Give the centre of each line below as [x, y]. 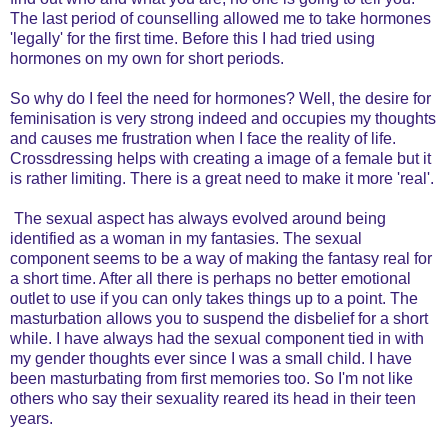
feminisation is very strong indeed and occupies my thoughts [223, 118]
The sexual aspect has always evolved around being [198, 218]
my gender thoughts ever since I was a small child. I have [211, 358]
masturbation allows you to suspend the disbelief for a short [219, 318]
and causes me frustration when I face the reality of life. [203, 138]
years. [31, 418]
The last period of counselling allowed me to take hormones [220, 18]
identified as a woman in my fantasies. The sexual [186, 238]
